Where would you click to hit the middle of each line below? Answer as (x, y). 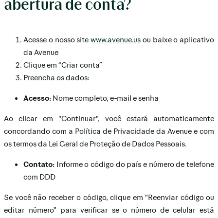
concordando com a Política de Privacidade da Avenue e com (109, 131)
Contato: (40, 164)
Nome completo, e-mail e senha (105, 98)
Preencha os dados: (56, 77)
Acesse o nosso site (57, 39)
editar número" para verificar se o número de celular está (109, 209)
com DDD (39, 176)
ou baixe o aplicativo (177, 39)
